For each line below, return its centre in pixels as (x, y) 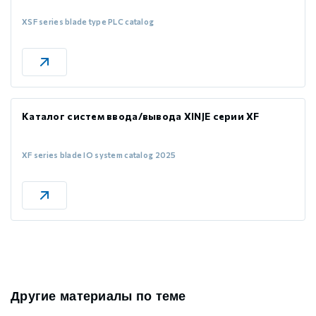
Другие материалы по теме (98, 297)
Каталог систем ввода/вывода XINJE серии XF (141, 116)
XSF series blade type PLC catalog (88, 22)
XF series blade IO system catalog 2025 (99, 155)
